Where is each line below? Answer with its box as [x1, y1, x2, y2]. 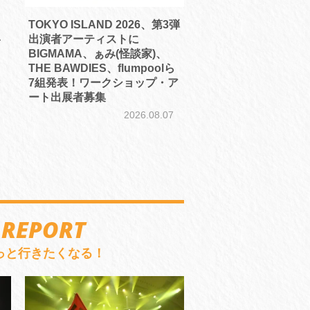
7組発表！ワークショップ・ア [28, 77, 179, 89]
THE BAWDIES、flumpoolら [28, 62, 175, 75]
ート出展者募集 [28, 91, 106, 104]
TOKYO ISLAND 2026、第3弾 [28, 19, 180, 31]
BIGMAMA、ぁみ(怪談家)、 [28, 48, 167, 60]
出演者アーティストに [28, 33, 139, 46]
